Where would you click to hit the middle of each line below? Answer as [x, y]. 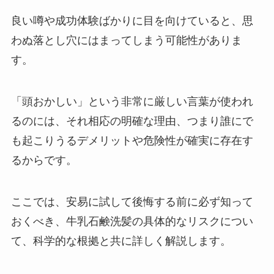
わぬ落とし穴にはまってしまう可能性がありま [126, 41]
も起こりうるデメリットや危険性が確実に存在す [132, 141]
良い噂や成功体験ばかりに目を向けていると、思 [132, 21]
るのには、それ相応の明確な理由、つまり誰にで [132, 121]
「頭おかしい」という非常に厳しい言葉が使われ [132, 102]
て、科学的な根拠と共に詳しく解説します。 [121, 241]
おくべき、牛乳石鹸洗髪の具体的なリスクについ [132, 222]
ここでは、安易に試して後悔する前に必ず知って [132, 202]
